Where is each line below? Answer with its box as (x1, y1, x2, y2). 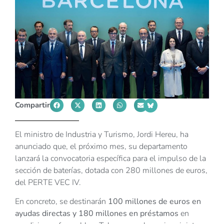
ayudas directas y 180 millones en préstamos (15, 208, 178, 219)
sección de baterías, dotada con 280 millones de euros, (15, 165, 207, 176)
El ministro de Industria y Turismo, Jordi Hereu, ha (15, 129, 188, 140)
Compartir (15, 100, 50, 110)
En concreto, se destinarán (15, 196, 108, 207)
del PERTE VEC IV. (15, 177, 81, 188)
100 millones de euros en (108, 196, 201, 207)
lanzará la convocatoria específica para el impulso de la (15, 153, 206, 164)
